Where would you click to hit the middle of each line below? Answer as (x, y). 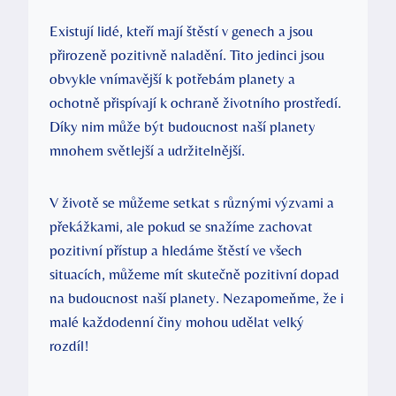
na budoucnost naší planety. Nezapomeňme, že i (197, 297)
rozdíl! (69, 345)
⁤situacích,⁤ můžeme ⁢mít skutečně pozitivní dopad (194, 274)
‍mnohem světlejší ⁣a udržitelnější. (147, 150)
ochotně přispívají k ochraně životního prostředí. (195, 102)
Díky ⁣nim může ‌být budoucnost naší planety (183, 126)
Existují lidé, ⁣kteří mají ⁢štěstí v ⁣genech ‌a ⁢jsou (181, 30)
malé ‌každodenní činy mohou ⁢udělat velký (177, 321)
